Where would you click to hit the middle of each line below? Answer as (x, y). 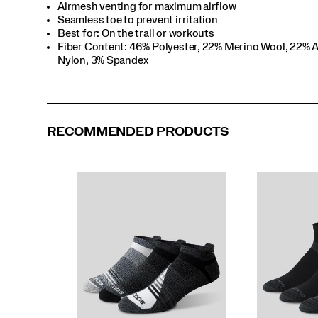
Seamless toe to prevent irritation (138, 20)
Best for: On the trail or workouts (136, 33)
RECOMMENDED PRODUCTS (138, 131)
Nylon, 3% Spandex (103, 60)
